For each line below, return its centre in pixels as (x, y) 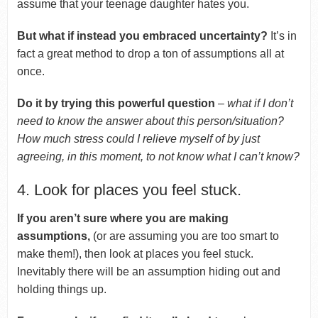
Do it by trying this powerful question (116, 103)
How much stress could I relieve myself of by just (138, 138)
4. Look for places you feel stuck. (129, 190)
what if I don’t (260, 103)
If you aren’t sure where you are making (122, 218)
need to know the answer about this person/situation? (150, 121)
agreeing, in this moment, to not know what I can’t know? (158, 156)
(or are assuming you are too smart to (186, 236)
